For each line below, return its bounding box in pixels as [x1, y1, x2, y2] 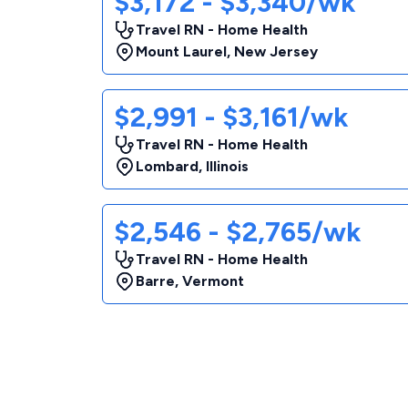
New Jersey [234, 43, 318, 60]
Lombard [136, 158, 199, 175]
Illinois [206, 158, 249, 175]
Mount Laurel [136, 43, 227, 60]
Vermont [182, 272, 244, 290]
